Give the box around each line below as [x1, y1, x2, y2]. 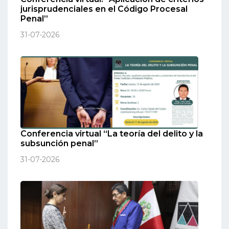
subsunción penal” [20, 139, 98, 149]
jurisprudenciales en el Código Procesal [20, 4, 188, 14]
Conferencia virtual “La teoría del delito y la [20, 129, 203, 139]
